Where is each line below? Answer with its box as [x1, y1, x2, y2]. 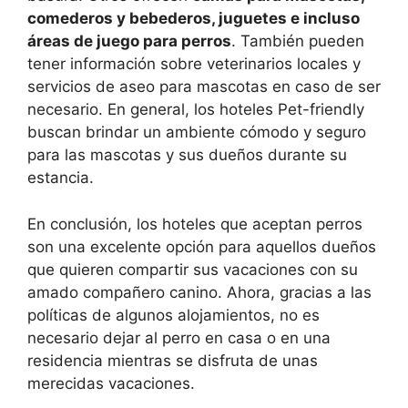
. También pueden [231, 32, 364, 51]
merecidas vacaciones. [27, 373, 195, 393]
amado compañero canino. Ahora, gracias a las [27, 282, 372, 301]
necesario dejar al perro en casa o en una [27, 328, 331, 347]
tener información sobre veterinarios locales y [27, 55, 361, 74]
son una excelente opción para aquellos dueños [27, 237, 376, 256]
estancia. [27, 168, 94, 188]
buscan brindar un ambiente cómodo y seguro [27, 123, 366, 142]
